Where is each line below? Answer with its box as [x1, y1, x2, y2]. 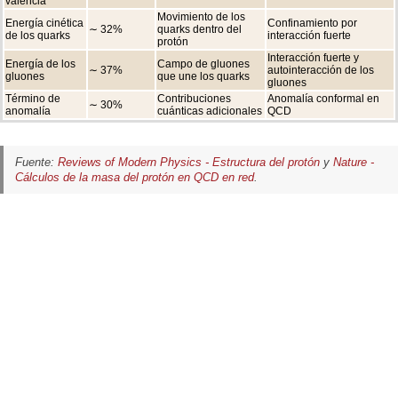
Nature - [332, 155, 374, 169]
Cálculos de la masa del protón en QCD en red [14, 170, 254, 184]
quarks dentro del [157, 23, 242, 36]
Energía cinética [5, 17, 84, 30]
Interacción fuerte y [267, 52, 359, 65]
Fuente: [14, 155, 58, 169]
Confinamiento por [267, 17, 357, 30]
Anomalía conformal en [267, 92, 379, 106]
